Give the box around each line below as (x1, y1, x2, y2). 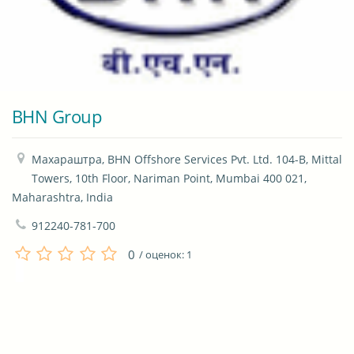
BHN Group (12, 104, 102, 129)
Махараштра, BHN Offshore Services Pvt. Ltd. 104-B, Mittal (32, 152, 342, 168)
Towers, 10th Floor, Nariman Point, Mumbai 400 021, (32, 171, 307, 186)
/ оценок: (138, 247, 186, 262)
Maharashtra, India (12, 190, 113, 205)
